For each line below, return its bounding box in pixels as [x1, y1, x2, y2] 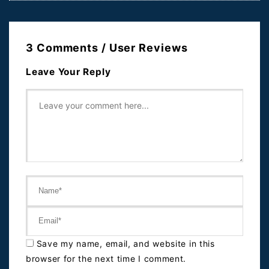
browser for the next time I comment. [26, 253, 187, 264]
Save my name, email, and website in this [36, 238, 215, 249]
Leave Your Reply [26, 66, 111, 78]
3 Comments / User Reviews [26, 41, 188, 55]
